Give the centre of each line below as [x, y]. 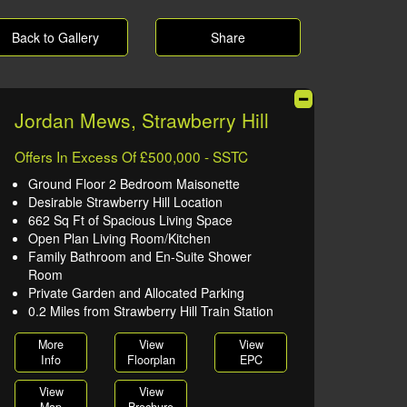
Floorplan [151, 360]
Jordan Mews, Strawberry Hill [142, 120]
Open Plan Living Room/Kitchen [119, 238]
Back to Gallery [55, 37]
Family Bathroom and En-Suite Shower [140, 256]
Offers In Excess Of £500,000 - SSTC [131, 156]
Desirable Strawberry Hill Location [125, 202]
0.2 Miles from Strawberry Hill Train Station [151, 311]
